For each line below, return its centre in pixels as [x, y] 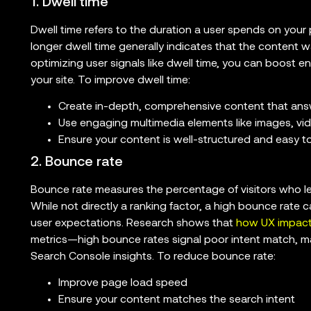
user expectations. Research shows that [133, 223]
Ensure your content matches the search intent [176, 300]
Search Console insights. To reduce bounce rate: [153, 257]
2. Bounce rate [76, 162]
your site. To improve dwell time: [110, 80]
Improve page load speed [123, 284]
